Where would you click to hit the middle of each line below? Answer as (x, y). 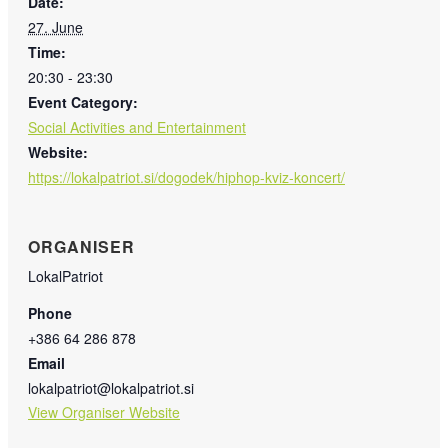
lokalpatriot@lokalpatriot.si (111, 387)
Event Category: (83, 102)
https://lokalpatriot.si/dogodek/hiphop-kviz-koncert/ (186, 177)
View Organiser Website (104, 411)
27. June (55, 27)
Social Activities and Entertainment (137, 127)
